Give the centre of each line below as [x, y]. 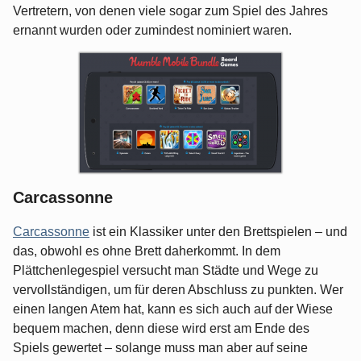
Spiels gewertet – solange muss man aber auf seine [160, 348]
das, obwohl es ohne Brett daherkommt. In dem [147, 251]
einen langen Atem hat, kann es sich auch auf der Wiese [173, 309]
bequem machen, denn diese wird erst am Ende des [161, 329]
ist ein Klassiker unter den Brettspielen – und [218, 232]
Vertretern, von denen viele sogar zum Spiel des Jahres [170, 11]
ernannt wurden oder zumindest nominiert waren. [152, 31]
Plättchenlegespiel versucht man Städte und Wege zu [166, 271]
